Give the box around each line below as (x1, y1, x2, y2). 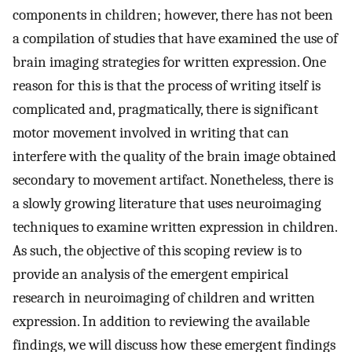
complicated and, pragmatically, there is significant (13, 100, 318, 118)
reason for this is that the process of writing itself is (13, 76, 321, 94)
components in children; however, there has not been (13, 5, 333, 24)
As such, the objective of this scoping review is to (13, 241, 302, 259)
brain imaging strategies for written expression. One (13, 53, 326, 71)
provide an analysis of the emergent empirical (13, 265, 288, 283)
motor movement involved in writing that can (13, 123, 289, 141)
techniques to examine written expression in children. (13, 218, 337, 236)
